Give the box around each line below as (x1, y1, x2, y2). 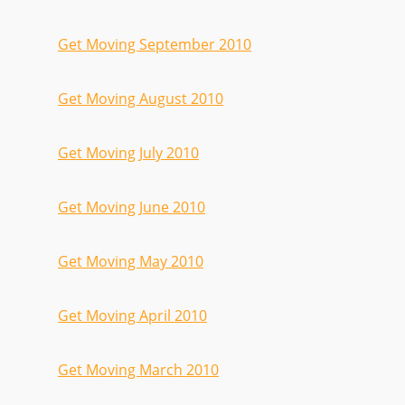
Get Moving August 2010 (58, 89, 223, 108)
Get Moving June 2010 (58, 197, 205, 217)
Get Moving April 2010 (58, 306, 207, 325)
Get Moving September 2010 (58, 34, 251, 54)
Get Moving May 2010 (58, 251, 203, 271)
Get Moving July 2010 (58, 143, 199, 163)
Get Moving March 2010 (58, 360, 219, 380)
